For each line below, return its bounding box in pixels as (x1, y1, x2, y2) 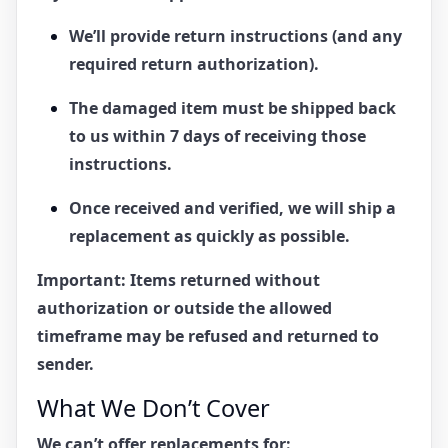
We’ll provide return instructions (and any (69, 24, 402, 47)
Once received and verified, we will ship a (69, 196, 396, 219)
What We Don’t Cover (37, 391, 270, 424)
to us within (69, 124, 170, 147)
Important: (37, 268, 126, 291)
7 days (170, 124, 220, 147)
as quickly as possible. (170, 224, 350, 247)
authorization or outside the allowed (37, 296, 332, 319)
